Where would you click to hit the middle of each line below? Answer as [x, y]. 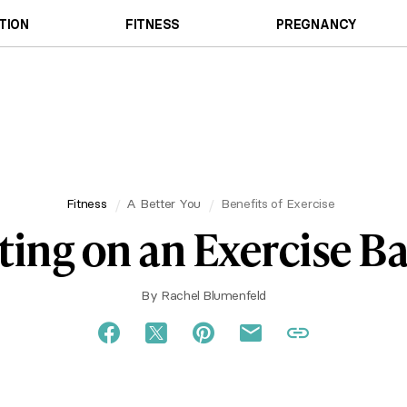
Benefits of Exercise [278, 203]
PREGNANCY [317, 24]
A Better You [164, 203]
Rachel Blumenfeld [213, 295]
